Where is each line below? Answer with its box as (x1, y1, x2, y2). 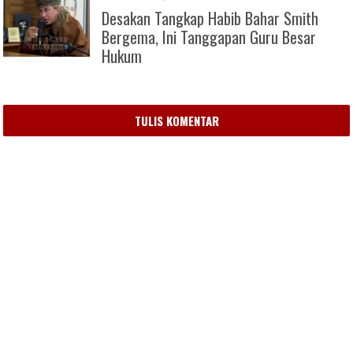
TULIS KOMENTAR (134, 112, 219, 130)
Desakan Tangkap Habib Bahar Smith (102, 6, 319, 31)
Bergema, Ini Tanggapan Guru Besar (102, 25, 317, 50)
